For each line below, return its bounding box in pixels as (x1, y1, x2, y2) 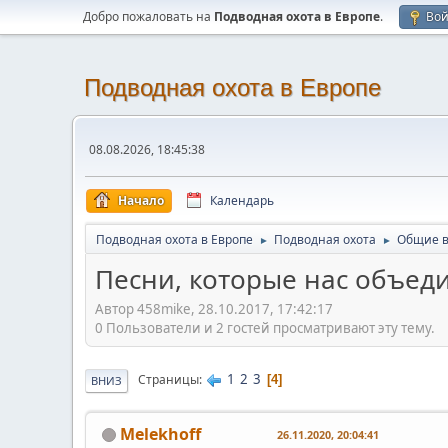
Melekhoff (120, 422, 201, 445)
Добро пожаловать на (83, 8, 214, 25)
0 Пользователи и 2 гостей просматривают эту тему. (95, 318, 435, 337)
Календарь (210, 192, 274, 209)
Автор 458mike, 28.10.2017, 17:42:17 (95, 299, 333, 318)
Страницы (138, 371, 199, 389)
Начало (118, 192, 164, 209)
